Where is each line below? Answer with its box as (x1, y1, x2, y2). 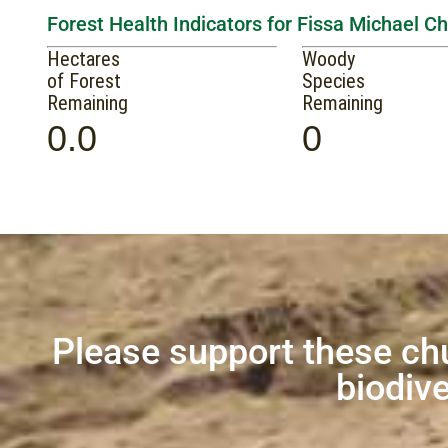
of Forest (47, 69, 121, 94)
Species (302, 69, 365, 94)
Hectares (47, 47, 120, 72)
